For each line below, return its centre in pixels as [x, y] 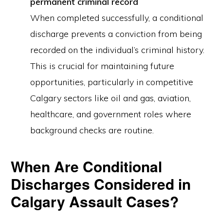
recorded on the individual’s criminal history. [118, 50]
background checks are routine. [92, 130]
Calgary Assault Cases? [95, 201]
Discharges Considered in [101, 184]
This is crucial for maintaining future [102, 66]
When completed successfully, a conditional [117, 18]
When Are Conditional [87, 166]
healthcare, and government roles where [111, 114]
